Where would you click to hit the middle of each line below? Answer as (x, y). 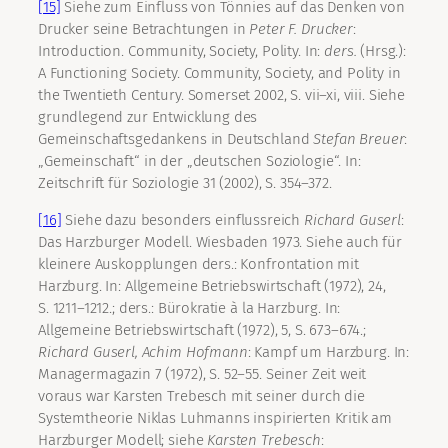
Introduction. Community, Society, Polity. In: (181, 51)
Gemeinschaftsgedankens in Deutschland (176, 139)
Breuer (382, 139)
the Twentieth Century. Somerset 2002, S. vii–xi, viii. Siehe (221, 95)
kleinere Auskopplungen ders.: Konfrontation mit (198, 264)
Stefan (334, 139)
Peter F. (273, 29)
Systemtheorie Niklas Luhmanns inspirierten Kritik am (215, 418)
